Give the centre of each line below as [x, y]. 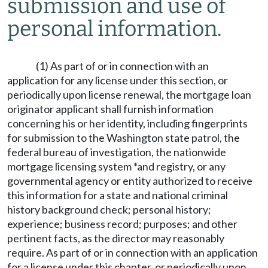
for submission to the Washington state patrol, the [124, 138]
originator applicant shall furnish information [110, 109]
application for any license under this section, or [118, 80]
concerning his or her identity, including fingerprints [127, 123]
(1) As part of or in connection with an [122, 66]
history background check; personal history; [109, 209]
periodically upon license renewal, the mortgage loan [129, 95]
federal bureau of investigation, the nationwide [117, 152]
